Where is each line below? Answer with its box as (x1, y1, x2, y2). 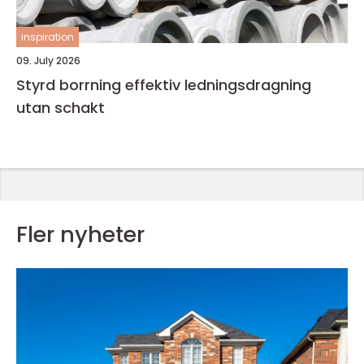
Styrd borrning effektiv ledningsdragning (16, 74, 125, 95)
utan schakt (16, 97, 105, 118)
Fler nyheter (16, 219, 145, 249)
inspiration (21, 29, 74, 44)
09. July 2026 (16, 53, 80, 67)
